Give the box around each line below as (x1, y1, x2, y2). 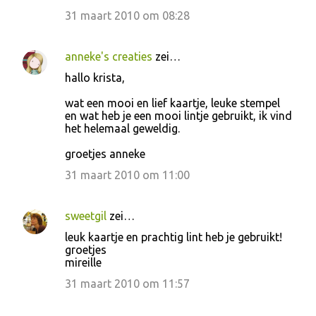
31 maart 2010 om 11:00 (65, 169, 190, 181)
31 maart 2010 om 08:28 (65, 9, 190, 22)
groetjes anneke (65, 147, 145, 160)
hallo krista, (65, 71, 125, 84)
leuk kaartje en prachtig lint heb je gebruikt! (65, 231, 282, 243)
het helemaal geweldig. (65, 122, 180, 135)
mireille (65, 256, 102, 269)
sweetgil (65, 209, 107, 222)
